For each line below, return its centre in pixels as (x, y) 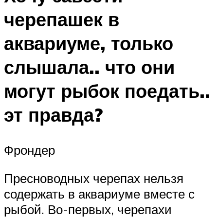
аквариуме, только (89, 43)
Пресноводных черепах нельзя (94, 178)
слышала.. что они (89, 67)
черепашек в (62, 19)
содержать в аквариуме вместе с (99, 193)
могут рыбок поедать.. (107, 91)
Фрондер (29, 150)
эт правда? (53, 115)
